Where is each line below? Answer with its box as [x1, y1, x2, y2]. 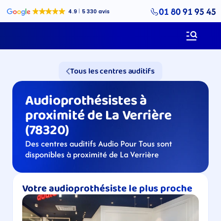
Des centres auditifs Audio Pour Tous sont [25, 138, 172, 149]
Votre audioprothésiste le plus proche [22, 181, 192, 196]
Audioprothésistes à [25, 90, 147, 112]
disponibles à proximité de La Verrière [25, 148, 159, 160]
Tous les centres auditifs [70, 65, 155, 77]
